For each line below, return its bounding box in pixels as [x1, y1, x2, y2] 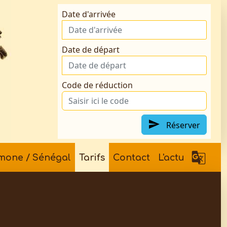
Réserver [164, 120, 200, 131]
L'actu [158, 152, 184, 163]
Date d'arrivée [62, 9, 116, 20]
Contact [113, 152, 150, 163]
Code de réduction [62, 80, 133, 91]
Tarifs [79, 152, 105, 163]
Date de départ [62, 44, 120, 55]
